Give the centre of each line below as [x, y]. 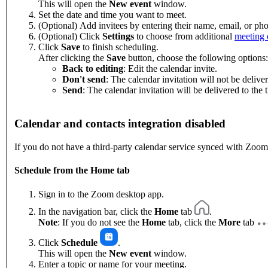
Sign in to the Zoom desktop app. [101, 194]
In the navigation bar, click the [96, 211]
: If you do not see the [100, 222]
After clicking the [72, 57]
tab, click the [192, 222]
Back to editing [93, 68]
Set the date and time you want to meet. [112, 14]
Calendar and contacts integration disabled [120, 124]
